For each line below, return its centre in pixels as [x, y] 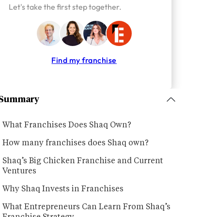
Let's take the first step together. [65, 7]
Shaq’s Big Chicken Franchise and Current [83, 162]
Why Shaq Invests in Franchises [63, 190]
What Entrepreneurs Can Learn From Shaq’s [87, 208]
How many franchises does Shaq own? [76, 144]
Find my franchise [84, 60]
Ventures [20, 172]
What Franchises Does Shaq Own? [67, 126]
